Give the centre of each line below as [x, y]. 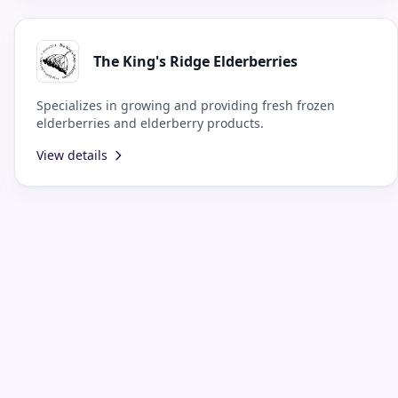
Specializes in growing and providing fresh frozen [186, 105]
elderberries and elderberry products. [150, 123]
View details [72, 155]
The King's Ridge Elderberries [195, 61]
